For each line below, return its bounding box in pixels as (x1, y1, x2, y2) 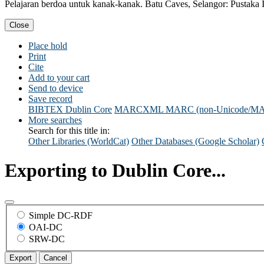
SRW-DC (29, 233, 65, 244)
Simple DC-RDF (29, 210, 93, 220)
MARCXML (114, 104, 163, 115)
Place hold (28, 41, 67, 51)
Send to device (28, 83, 83, 94)
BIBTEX (28, 104, 63, 115)
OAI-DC (29, 222, 62, 232)
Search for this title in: (28, 126, 110, 136)
